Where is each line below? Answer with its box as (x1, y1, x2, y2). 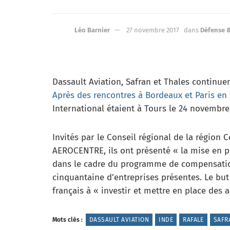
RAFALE (183, 216, 204, 223)
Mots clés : (52, 216, 83, 223)
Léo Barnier (74, 26, 110, 34)
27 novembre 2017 (126, 26, 179, 34)
